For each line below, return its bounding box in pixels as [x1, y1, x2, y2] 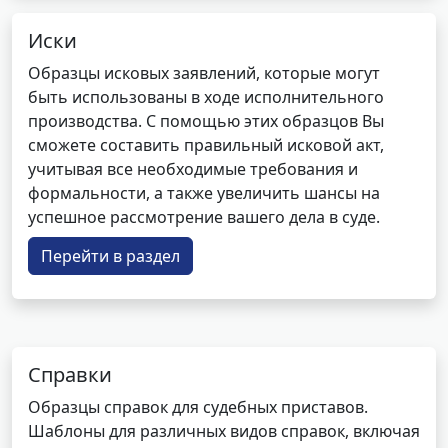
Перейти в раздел [41, 245, 180, 267]
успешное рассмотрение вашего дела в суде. [28, 206, 380, 228]
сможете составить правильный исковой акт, [28, 134, 384, 156]
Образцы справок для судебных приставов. [28, 396, 368, 418]
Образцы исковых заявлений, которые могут [28, 62, 380, 84]
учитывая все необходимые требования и [28, 158, 358, 180]
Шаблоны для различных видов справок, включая [28, 420, 420, 442]
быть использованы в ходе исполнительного [28, 86, 384, 108]
